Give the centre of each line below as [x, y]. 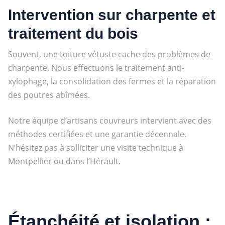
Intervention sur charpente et [111, 15]
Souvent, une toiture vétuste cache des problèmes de [109, 54]
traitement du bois [73, 33]
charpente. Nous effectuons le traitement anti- [96, 68]
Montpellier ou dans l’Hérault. [64, 161]
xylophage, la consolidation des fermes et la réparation [112, 81]
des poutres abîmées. [49, 95]
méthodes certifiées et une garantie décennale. [97, 134]
